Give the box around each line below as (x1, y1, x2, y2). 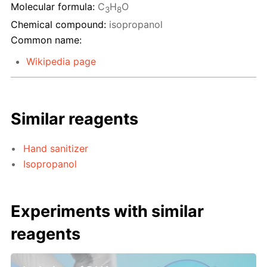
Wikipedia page (26, 55, 96, 68)
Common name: (11, 34, 82, 46)
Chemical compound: (11, 18, 106, 30)
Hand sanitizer (23, 142, 89, 154)
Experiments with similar (11, 201, 204, 222)
